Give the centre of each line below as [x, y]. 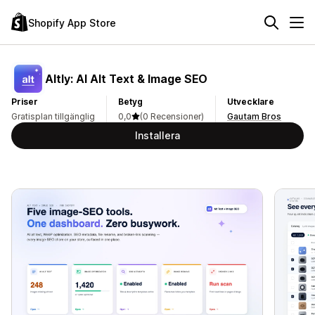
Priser [25, 102]
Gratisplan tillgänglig [53, 116]
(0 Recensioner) [172, 116]
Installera [157, 135]
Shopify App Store [72, 22]
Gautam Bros [254, 116]
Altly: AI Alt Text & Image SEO [126, 78]
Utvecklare [251, 102]
